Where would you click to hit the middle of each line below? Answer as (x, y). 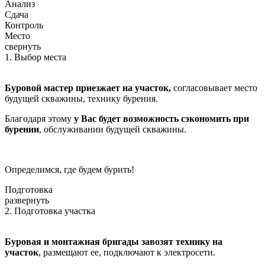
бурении (22, 130)
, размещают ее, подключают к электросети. (127, 253)
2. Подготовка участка (50, 211)
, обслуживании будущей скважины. (113, 130)
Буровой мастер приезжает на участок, (88, 88)
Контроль (24, 25)
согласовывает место (214, 88)
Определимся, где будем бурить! (70, 170)
